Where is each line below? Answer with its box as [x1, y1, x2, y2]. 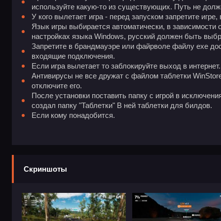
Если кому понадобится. [32, 111, 115, 120]
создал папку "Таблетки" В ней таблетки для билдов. [32, 101, 212, 110]
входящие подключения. [32, 52, 115, 61]
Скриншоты [24, 165, 67, 174]
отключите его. [32, 81, 82, 90]
